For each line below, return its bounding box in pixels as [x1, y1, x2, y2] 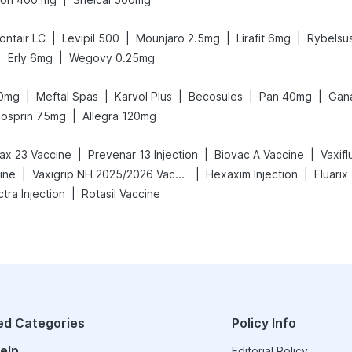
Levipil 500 [62, 31, 119, 45]
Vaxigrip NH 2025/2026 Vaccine [175, 167, 185, 181]
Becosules [189, 90, 243, 103]
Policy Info [231, 315, 296, 331]
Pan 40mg [259, 90, 312, 103]
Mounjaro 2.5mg [136, 31, 220, 45]
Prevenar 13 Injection [88, 148, 198, 161]
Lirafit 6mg [236, 31, 291, 45]
